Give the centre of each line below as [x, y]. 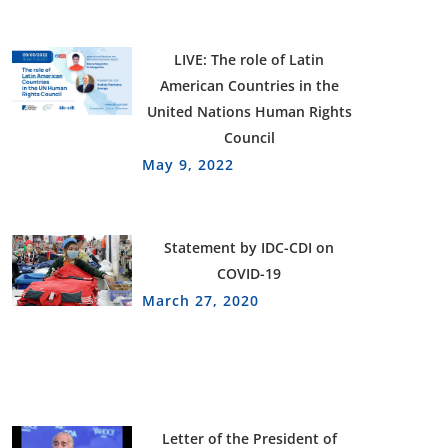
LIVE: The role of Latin [249, 60]
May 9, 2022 [188, 165]
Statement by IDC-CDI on [249, 248]
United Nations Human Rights [249, 112]
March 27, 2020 [201, 301]
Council [249, 138]
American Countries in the [249, 86]
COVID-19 [249, 274]
